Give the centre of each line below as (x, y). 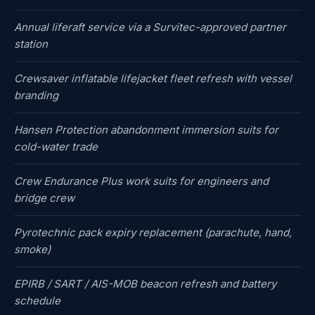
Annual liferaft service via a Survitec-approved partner (150, 27)
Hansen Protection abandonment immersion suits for (146, 130)
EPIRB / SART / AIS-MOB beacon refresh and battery (145, 284)
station (31, 44)
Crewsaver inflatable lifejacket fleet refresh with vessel (153, 79)
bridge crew (44, 198)
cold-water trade (56, 147)
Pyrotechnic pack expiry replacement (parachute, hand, (153, 233)
